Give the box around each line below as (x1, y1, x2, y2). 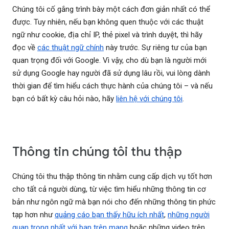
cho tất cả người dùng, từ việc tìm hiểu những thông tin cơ (12, 185, 206, 194)
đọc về (12, 43, 37, 53)
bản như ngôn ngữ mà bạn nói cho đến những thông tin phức (12, 197, 216, 207)
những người (168, 210, 210, 220)
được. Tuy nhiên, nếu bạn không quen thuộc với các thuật (12, 17, 203, 27)
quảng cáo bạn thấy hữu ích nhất (55, 210, 164, 220)
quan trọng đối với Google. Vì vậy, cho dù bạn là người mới (12, 56, 207, 65)
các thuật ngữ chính (37, 43, 104, 53)
